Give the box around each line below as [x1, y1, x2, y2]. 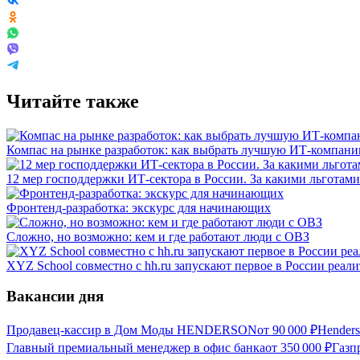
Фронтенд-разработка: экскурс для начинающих [6, 200, 271, 215]
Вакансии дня [6, 288, 104, 305]
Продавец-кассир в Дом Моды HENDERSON [6, 323, 257, 337]
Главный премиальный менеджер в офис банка [6, 341, 265, 355]
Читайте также [6, 90, 139, 112]
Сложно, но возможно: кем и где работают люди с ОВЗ [6, 229, 309, 243]
